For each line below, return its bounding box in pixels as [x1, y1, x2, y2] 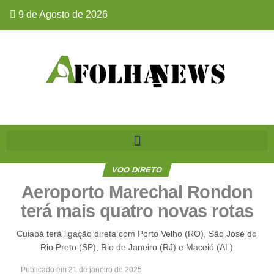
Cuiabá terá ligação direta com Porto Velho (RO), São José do [17, 229, 257, 239]
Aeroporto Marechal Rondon [21, 182, 253, 202]
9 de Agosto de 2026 [16, 9, 108, 20]
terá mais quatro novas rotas [20, 201, 254, 221]
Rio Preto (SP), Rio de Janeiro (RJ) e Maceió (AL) [40, 242, 234, 252]
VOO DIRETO [111, 165, 164, 174]
